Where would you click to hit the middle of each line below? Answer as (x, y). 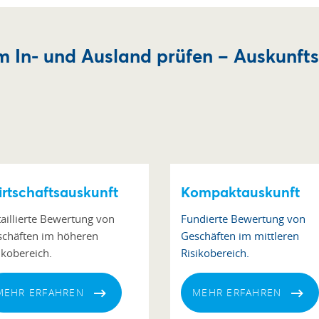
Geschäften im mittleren (240, 236)
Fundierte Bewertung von (243, 219)
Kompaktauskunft (240, 192)
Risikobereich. (215, 253)
